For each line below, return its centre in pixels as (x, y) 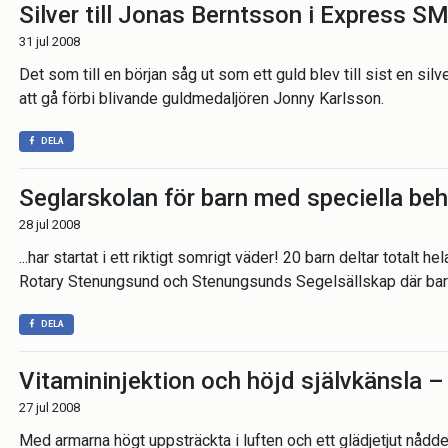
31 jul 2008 (49, 41)
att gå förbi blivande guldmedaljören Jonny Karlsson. (201, 98)
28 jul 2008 (49, 224)
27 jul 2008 (49, 407)
